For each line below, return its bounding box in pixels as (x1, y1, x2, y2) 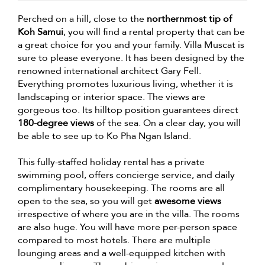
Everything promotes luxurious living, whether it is (18, 77, 233, 91)
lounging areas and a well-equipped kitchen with (18, 246, 225, 260)
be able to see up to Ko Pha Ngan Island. (18, 129, 191, 143)
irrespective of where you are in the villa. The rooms (18, 207, 240, 221)
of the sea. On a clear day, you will (94, 116, 241, 130)
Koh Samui (18, 25, 63, 38)
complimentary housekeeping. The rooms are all (18, 181, 225, 195)
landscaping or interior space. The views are (18, 90, 205, 104)
